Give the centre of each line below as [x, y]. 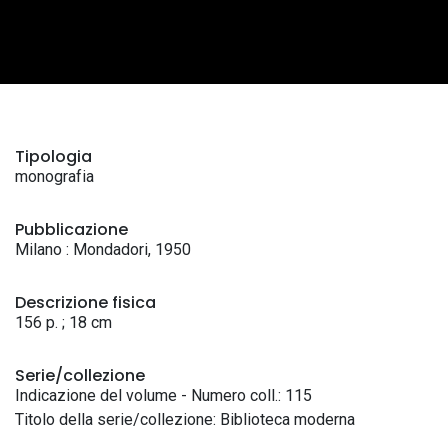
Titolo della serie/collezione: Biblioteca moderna [185, 419]
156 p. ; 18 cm [63, 322]
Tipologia [53, 156]
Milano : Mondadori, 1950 [103, 249]
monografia [54, 176]
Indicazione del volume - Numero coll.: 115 [163, 395]
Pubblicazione [71, 229]
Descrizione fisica [85, 302]
